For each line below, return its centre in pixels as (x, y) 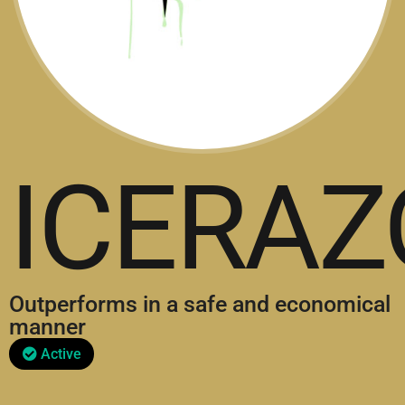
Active (59, 354)
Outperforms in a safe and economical (200, 304)
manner (47, 327)
